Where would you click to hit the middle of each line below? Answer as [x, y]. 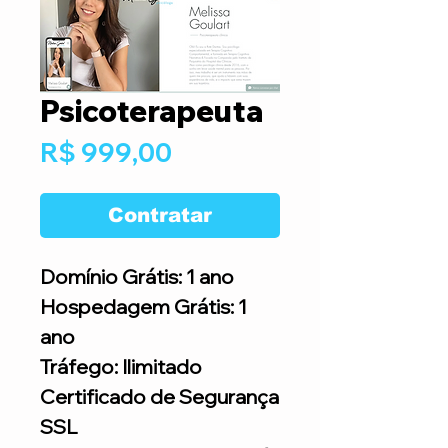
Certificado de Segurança [159, 396]
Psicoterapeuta [151, 111]
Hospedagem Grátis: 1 [143, 306]
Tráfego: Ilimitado [121, 366]
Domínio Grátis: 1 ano [137, 276]
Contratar [160, 215]
